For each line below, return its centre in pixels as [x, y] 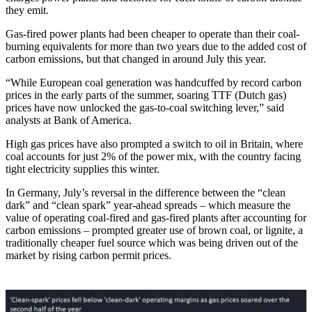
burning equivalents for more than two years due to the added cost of [156, 47]
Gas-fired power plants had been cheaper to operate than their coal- [153, 34]
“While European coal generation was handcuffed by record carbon [154, 83]
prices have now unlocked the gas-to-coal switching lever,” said [145, 108]
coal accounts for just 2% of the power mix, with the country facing [153, 157]
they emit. [27, 10]
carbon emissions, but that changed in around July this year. [136, 59]
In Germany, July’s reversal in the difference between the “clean [146, 193]
